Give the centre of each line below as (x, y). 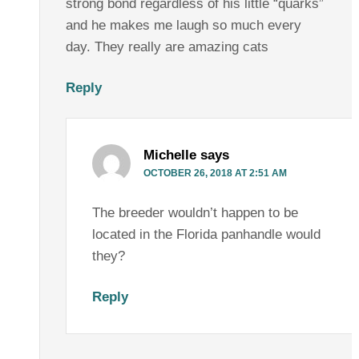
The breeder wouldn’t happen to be (195, 213)
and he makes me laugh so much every (183, 26)
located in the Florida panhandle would (206, 235)
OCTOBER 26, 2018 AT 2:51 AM (215, 173)
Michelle (169, 155)
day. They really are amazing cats (167, 47)
